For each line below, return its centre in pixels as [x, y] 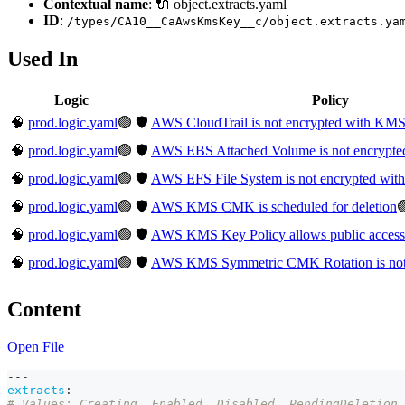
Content [44, 309]
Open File [36, 347]
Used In [42, 58]
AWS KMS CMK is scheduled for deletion [274, 206]
